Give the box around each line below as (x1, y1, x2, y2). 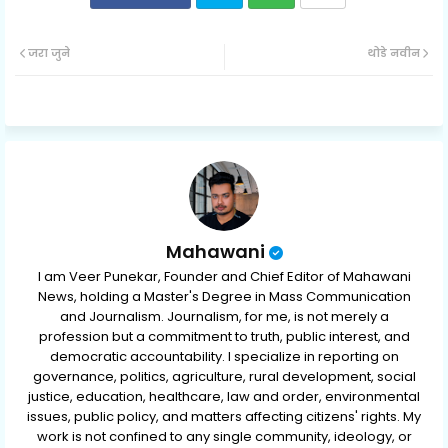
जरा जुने (28, 45, 70, 62)
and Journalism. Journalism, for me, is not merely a (59, 307, 389, 327)
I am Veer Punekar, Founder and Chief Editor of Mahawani (37, 267, 411, 287)
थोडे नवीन (368, 45, 420, 62)
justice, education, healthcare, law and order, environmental (28, 387, 420, 407)
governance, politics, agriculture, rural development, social (32, 367, 416, 387)
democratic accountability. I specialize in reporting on (49, 347, 399, 367)
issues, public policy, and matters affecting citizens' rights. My (27, 407, 421, 427)
